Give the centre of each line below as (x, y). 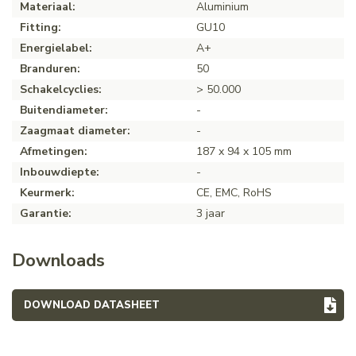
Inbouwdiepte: (60, 172)
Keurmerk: (47, 192)
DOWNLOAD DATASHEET (92, 305)
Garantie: (46, 213)
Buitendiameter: (64, 110)
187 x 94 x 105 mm (244, 151)
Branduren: (50, 68)
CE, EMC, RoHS (234, 192)
